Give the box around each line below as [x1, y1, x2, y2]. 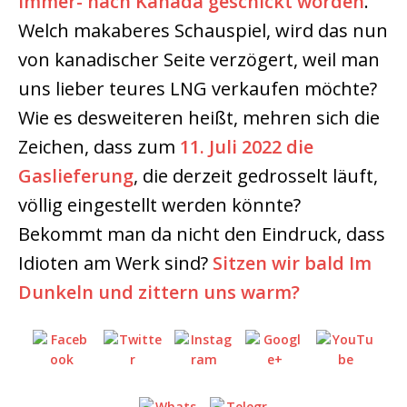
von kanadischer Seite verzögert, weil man [18, 47, 380, 72]
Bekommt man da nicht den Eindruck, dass [18, 222, 385, 246]
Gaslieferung [18, 164, 134, 188]
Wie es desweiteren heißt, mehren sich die [18, 105, 380, 130]
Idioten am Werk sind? [18, 251, 213, 275]
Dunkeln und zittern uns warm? [18, 280, 300, 304]
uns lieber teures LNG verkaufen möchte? [18, 76, 377, 101]
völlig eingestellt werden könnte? [18, 193, 301, 217]
